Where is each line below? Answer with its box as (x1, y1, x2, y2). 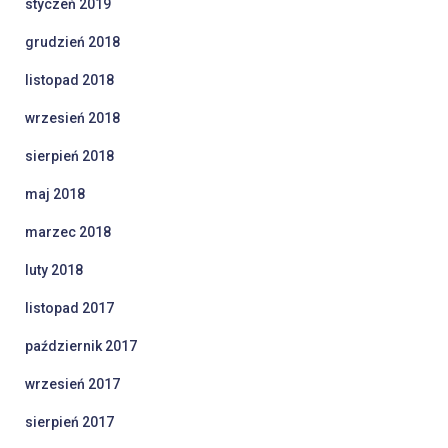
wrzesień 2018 (25, 110, 120, 127)
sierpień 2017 (25, 414, 114, 431)
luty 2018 (25, 262, 83, 279)
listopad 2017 (25, 300, 114, 317)
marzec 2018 (25, 224, 111, 241)
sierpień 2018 (25, 148, 114, 165)
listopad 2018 (25, 72, 114, 89)
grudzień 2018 (25, 34, 120, 51)
